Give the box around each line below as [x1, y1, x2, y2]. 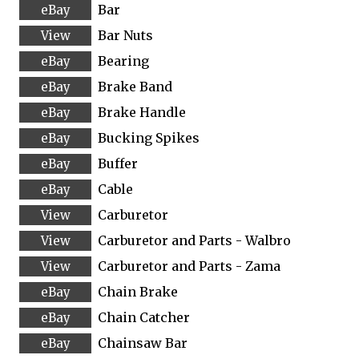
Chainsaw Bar [91, 334, 188, 351]
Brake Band [91, 78, 172, 95]
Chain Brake [91, 283, 178, 300]
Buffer [91, 155, 138, 171]
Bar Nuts [91, 26, 153, 43]
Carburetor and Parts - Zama [91, 257, 280, 274]
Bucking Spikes [91, 129, 200, 146]
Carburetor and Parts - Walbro [91, 232, 291, 248]
